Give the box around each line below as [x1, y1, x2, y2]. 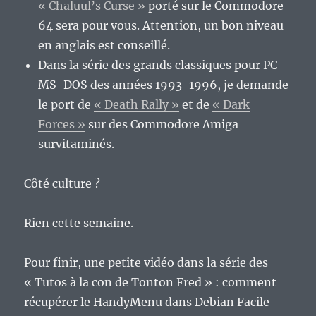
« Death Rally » [94, 97, 180, 112]
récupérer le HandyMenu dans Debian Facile [24, 295, 270, 310]
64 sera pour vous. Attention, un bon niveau [38, 18, 284, 33]
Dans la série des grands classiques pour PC [38, 58, 278, 73]
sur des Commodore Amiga [85, 117, 239, 132]
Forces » [38, 117, 86, 132]
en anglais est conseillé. [38, 38, 171, 53]
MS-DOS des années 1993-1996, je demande [38, 78, 289, 92]
